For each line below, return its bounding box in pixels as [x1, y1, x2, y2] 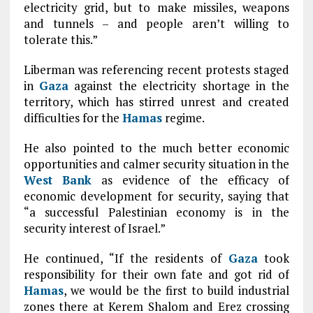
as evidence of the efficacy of [92, 172, 290, 188]
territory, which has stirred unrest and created [23, 94, 290, 110]
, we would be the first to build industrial [63, 282, 290, 298]
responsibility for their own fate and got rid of [23, 266, 290, 282]
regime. [161, 110, 205, 126]
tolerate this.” [23, 31, 98, 48]
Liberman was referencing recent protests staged [23, 61, 290, 78]
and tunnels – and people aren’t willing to [23, 15, 290, 31]
